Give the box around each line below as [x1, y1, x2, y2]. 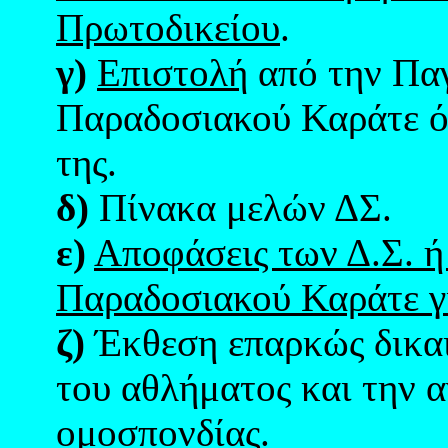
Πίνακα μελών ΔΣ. [99, 186, 392, 229]
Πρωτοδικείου [56, 6, 280, 49]
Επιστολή [97, 51, 248, 94]
